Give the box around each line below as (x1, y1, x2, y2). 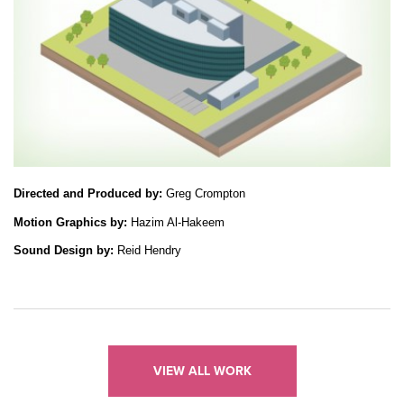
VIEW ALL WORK (152, 363, 252, 379)
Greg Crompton (166, 186, 245, 200)
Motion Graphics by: (14, 216, 131, 230)
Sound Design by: (14, 243, 114, 258)
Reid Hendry (114, 243, 181, 258)
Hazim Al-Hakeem (131, 216, 225, 230)
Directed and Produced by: (14, 186, 166, 200)
